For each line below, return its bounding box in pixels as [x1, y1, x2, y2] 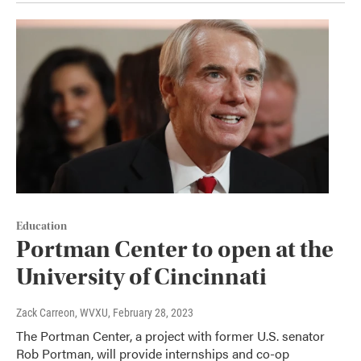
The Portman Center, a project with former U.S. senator [16, 326, 325, 345]
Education [16, 219, 67, 233]
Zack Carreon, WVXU [16, 305, 108, 319]
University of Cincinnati [16, 262, 267, 291]
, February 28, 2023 [108, 305, 193, 319]
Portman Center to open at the [16, 234, 334, 263]
